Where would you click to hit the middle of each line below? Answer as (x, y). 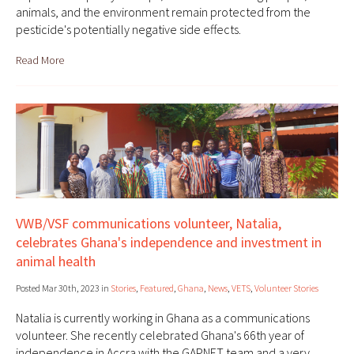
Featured (157, 288)
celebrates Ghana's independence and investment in (169, 243)
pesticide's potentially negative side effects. (128, 30)
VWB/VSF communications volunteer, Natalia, (149, 224)
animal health (56, 262)
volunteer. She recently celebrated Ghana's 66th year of (160, 335)
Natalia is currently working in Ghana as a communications (163, 318)
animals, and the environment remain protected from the (163, 12)
